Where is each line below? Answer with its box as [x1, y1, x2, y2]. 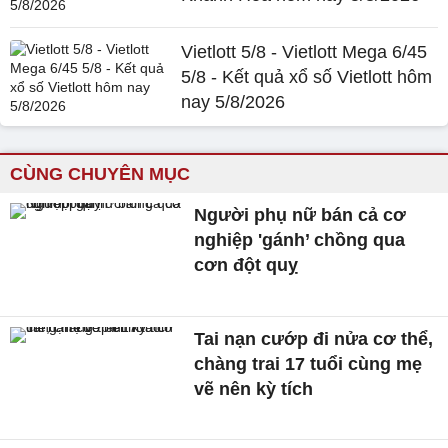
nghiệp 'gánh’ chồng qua [194, 229, 406, 250]
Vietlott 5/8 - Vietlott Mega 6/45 [181, 41, 428, 62]
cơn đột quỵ [194, 254, 299, 275]
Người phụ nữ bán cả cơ [194, 204, 407, 225]
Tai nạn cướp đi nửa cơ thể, [194, 328, 434, 349]
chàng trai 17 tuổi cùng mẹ [194, 353, 423, 374]
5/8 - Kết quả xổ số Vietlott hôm [181, 66, 433, 87]
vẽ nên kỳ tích [194, 378, 314, 399]
